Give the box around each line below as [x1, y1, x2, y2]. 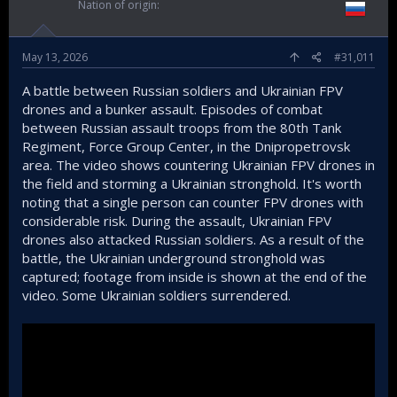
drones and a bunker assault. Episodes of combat [22, 99, 323, 118]
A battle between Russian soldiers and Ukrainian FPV [22, 81, 343, 99]
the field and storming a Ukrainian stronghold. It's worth [22, 174, 362, 192]
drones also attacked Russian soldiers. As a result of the [22, 230, 364, 248]
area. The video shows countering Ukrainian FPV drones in [22, 155, 375, 174]
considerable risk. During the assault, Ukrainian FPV [22, 211, 331, 230]
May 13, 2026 [22, 49, 88, 65]
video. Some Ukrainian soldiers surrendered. [22, 285, 291, 304]
